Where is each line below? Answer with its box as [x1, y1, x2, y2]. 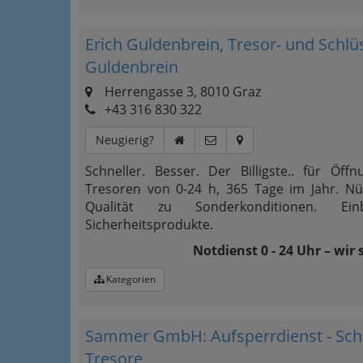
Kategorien [104, 272, 156, 286]
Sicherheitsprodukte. [85, 216, 213, 233]
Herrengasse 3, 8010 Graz [101, 83, 261, 100]
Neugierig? [96, 132, 154, 147]
